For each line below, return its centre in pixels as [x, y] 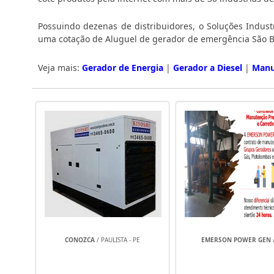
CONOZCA [80, 240]
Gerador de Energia [123, 68]
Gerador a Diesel [208, 68]
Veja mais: [60, 68]
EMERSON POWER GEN [236, 240]
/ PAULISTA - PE [118, 240]
